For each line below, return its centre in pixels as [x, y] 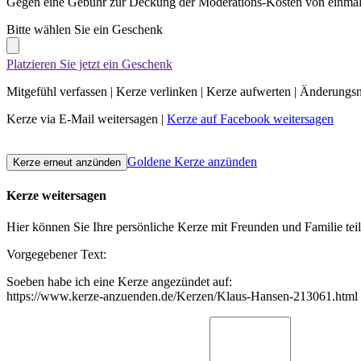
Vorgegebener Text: [56, 255]
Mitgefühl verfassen [57, 92]
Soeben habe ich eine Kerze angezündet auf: [119, 282]
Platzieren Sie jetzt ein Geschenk [89, 64]
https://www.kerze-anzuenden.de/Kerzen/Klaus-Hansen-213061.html [182, 297]
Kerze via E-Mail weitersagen [82, 119]
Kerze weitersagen [56, 195]
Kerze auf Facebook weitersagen [250, 119]
